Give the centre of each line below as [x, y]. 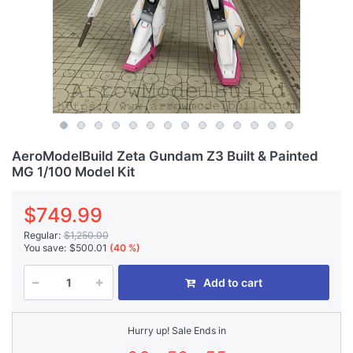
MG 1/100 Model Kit [73, 171]
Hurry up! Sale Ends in [176, 330]
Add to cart [233, 282]
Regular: [42, 235]
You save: [45, 248]
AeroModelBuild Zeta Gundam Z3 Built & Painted [165, 156]
